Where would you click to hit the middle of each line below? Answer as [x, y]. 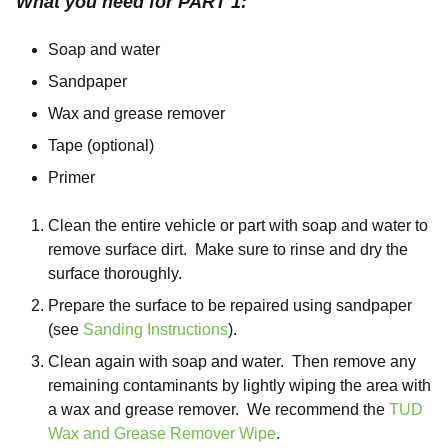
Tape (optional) [101, 145]
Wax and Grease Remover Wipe [162, 433]
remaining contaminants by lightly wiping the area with [239, 385]
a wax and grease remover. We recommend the [218, 409]
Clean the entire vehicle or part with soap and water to [238, 225]
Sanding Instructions [155, 329]
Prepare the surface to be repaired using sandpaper [230, 305]
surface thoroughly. [117, 273]
